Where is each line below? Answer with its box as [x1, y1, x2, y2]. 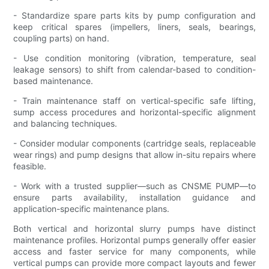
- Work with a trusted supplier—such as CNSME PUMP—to [13, 180, 256, 191]
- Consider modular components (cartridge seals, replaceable [13, 138, 256, 148]
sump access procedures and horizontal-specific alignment [13, 106, 256, 117]
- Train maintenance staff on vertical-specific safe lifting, [13, 95, 256, 106]
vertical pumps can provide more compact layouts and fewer [13, 257, 256, 268]
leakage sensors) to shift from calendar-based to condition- [13, 64, 256, 74]
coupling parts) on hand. [13, 32, 110, 43]
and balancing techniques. [13, 118, 118, 128]
